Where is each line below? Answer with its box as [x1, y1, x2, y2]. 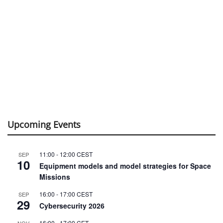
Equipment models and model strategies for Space [39, 161, 211, 171]
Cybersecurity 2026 [39, 201, 105, 211]
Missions [39, 172, 70, 182]
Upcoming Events [7, 118, 81, 131]
